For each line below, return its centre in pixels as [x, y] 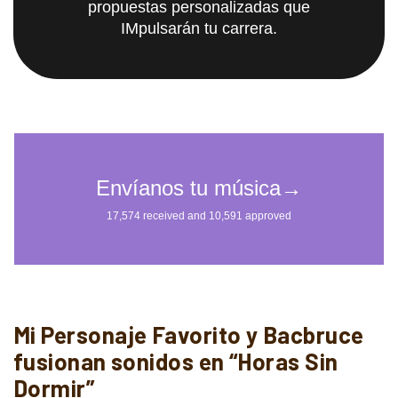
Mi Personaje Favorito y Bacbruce [189, 334]
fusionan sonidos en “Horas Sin [176, 361]
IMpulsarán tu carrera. [199, 28]
